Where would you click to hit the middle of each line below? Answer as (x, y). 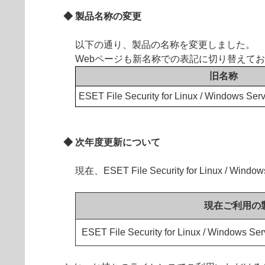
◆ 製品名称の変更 (102, 16)
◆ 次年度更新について (112, 142)
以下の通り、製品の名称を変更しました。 (165, 45)
